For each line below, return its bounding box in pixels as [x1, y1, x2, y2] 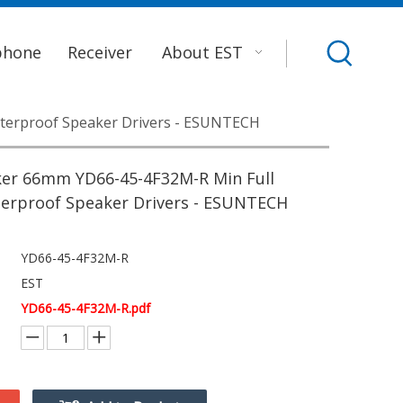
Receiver [67, 41, 132, 63]
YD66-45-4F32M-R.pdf [21, 300, 150, 317]
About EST [161, 41, 243, 63]
